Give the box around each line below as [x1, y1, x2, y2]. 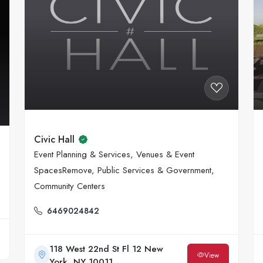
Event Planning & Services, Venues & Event [34, 148, 194, 161]
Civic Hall [34, 133, 75, 147]
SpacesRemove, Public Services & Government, [34, 164, 214, 177]
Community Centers [34, 180, 105, 193]
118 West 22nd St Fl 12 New [49, 242, 164, 255]
